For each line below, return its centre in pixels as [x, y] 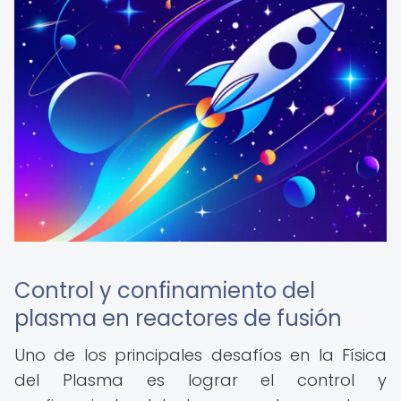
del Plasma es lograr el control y [200, 380]
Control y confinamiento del [165, 290]
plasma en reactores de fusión [178, 318]
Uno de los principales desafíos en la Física [200, 355]
